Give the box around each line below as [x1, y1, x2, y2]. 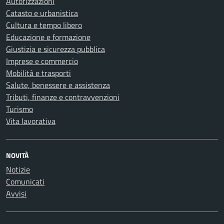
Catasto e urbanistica [6, 7, 78, 19]
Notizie [6, 163, 30, 175]
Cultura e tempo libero [6, 19, 82, 31]
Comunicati [6, 175, 44, 187]
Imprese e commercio [6, 55, 78, 67]
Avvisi [6, 187, 26, 199]
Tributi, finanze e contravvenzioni [6, 91, 119, 103]
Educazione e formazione [6, 31, 90, 43]
